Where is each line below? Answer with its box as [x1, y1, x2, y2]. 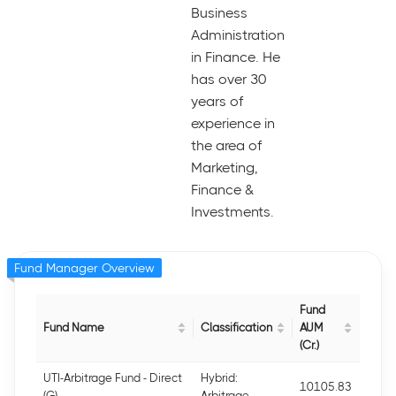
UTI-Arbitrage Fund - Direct [43, 371, 182, 385]
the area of [191, 137, 262, 154]
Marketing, [191, 159, 258, 176]
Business [191, 4, 247, 21]
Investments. [191, 203, 274, 220]
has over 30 [191, 71, 266, 88]
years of [191, 93, 243, 110]
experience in [191, 115, 275, 132]
